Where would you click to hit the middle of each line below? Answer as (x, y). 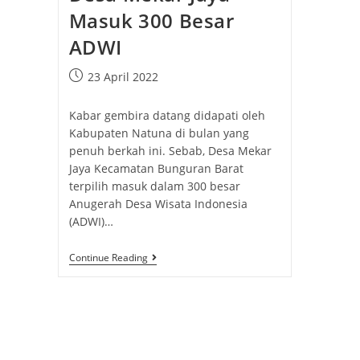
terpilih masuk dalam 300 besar (154, 186)
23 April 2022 (123, 76)
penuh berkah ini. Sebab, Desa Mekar (170, 150)
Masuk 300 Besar (151, 20)
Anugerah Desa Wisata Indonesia (158, 203)
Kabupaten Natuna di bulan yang (159, 133)
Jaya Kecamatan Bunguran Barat (156, 168)
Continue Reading (108, 257)
